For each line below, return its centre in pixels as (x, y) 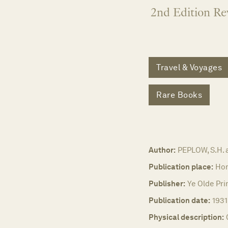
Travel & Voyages (189, 67)
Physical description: (186, 217)
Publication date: (179, 201)
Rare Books (179, 95)
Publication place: (181, 167)
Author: (162, 150)
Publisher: (167, 184)
